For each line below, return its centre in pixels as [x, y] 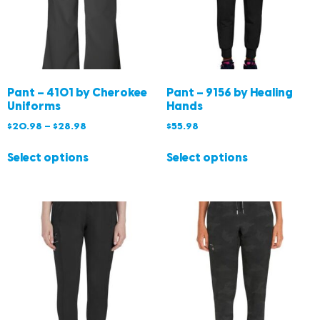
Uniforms [34, 107]
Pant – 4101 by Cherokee [77, 94]
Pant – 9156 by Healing [229, 94]
